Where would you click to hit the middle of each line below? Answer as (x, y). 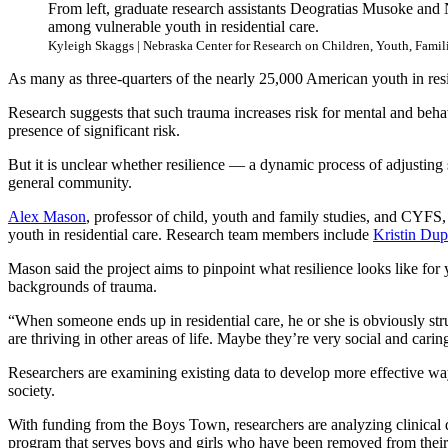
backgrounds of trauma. (84, 286)
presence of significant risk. (98, 130)
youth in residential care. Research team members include (190, 234)
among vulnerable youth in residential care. (183, 26)
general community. (72, 182)
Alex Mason (47, 216)
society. (35, 390)
